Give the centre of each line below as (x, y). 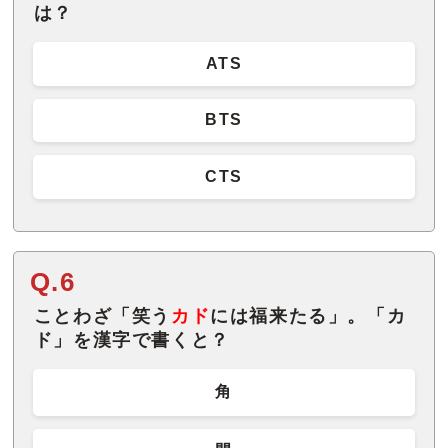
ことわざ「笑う (102, 315)
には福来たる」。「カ (308, 315)
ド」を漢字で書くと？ (131, 339)
